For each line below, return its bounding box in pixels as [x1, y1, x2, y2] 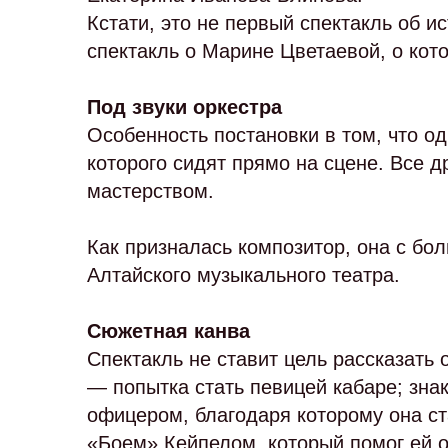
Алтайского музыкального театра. [87, 264, 400, 286]
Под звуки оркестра [87, 96, 294, 118]
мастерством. [87, 180, 214, 202]
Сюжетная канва [87, 320, 250, 342]
